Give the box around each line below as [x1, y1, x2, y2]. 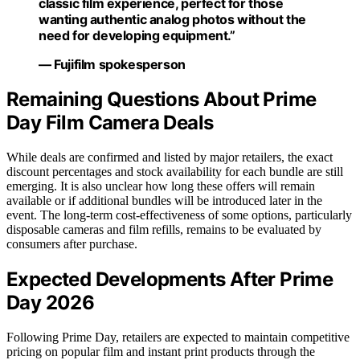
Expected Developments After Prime [6, 268, 333, 292]
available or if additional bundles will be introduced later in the [6, 194, 322, 208]
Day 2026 [6, 291, 95, 315]
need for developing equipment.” [39, 27, 235, 43]
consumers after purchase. [6, 237, 137, 252]
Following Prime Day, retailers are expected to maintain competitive [6, 330, 350, 345]
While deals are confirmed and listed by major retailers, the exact [6, 150, 333, 165]
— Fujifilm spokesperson [39, 55, 186, 72]
